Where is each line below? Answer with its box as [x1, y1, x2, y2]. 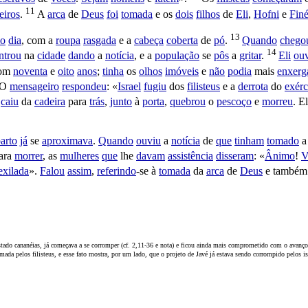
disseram [216, 150, 254, 162]
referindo [97, 165, 136, 177]
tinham [234, 134, 264, 146]
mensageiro [10, 80, 59, 93]
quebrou [170, 96, 206, 108]
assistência [168, 150, 213, 162]
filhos [196, 8, 220, 20]
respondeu [62, 80, 107, 93]
